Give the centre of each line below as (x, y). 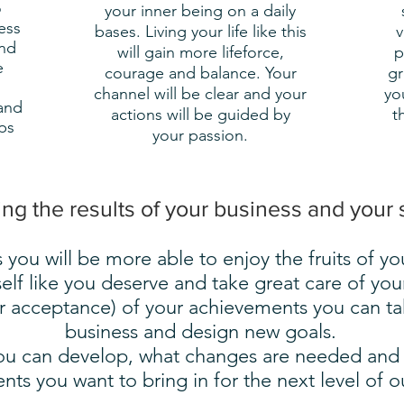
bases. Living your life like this (200, 32)
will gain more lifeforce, (200, 52)
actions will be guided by (200, 115)
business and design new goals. (200, 331)
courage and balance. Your (200, 73)
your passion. (200, 135)
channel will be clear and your (200, 94)
